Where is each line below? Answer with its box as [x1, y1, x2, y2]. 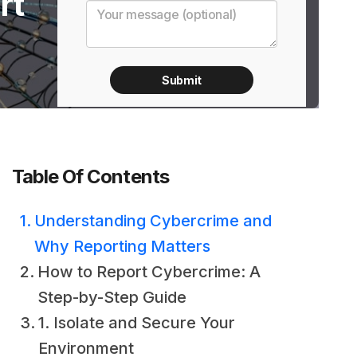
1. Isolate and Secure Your [38, 313, 235, 332]
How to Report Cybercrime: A [37, 262, 261, 281]
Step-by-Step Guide [37, 288, 186, 307]
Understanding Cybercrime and [34, 211, 272, 230]
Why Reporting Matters [34, 237, 210, 256]
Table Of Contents [12, 165, 169, 188]
